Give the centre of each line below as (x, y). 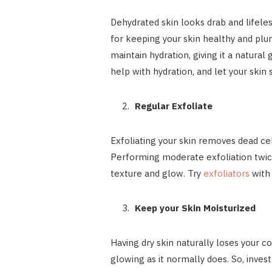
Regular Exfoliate (175, 106)
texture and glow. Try (157, 174)
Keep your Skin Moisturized (195, 208)
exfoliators (226, 174)
